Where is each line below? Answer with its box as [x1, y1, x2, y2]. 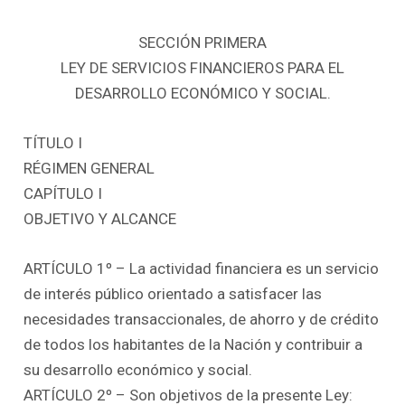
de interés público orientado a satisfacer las [24, 284, 323, 303]
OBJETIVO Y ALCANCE [24, 209, 177, 228]
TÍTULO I [24, 133, 83, 152]
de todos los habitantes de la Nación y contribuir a [24, 334, 363, 353]
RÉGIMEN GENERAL [24, 158, 155, 177]
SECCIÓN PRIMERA [138, 33, 267, 52]
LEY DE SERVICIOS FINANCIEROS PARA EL [61, 58, 344, 77]
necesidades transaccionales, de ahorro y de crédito [24, 309, 380, 328]
